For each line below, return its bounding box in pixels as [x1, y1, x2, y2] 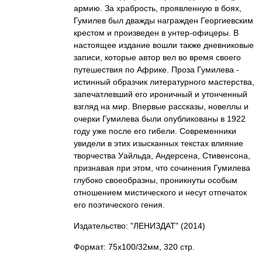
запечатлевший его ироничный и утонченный [74, 89, 247, 99]
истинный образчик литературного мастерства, [74, 77, 254, 87]
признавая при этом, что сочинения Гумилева [74, 163, 250, 173]
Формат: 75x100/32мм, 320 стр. [74, 242, 195, 251]
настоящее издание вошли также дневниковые [74, 40, 254, 50]
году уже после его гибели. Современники [74, 126, 236, 136]
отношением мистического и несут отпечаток [74, 188, 247, 197]
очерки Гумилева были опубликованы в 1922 [74, 114, 246, 123]
